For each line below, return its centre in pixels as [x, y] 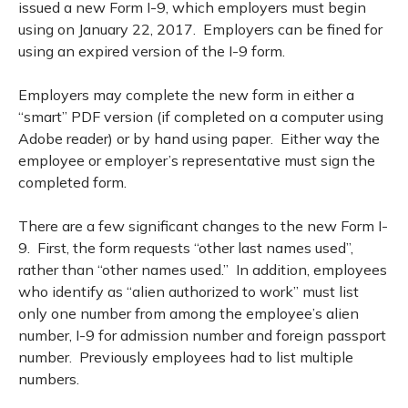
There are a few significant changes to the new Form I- [203, 226]
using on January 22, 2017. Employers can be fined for [200, 29]
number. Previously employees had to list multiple [186, 357]
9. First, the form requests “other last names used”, [186, 248]
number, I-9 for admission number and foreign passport [202, 335]
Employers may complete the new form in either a [186, 95]
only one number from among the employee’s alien [189, 313]
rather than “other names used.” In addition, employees [203, 270]
